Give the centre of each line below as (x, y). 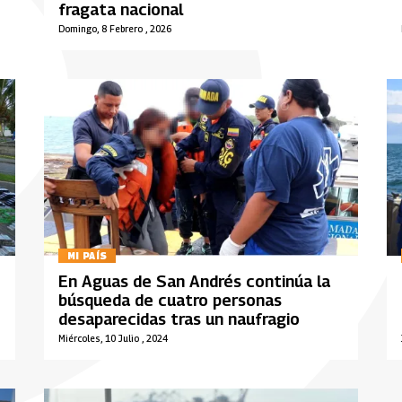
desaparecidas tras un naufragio (179, 319)
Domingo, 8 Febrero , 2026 (114, 29)
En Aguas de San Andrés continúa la (194, 282)
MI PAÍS (87, 256)
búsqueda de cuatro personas (170, 301)
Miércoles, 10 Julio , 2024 (113, 339)
